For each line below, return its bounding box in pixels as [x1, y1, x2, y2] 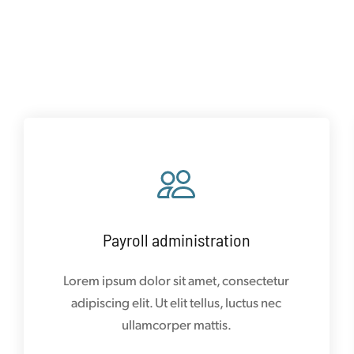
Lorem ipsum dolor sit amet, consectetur [63, 270, 290, 288]
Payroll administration [102, 228, 250, 250]
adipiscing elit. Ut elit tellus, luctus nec [71, 292, 282, 311]
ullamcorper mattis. [121, 314, 232, 333]
